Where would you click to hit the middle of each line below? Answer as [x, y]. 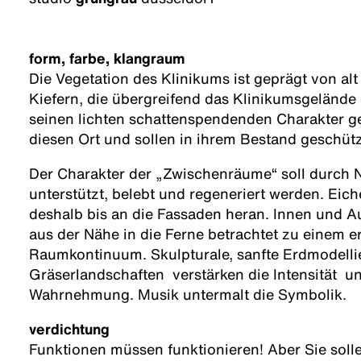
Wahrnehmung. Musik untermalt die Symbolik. [188, 295]
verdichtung [69, 329]
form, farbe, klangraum [107, 58]
